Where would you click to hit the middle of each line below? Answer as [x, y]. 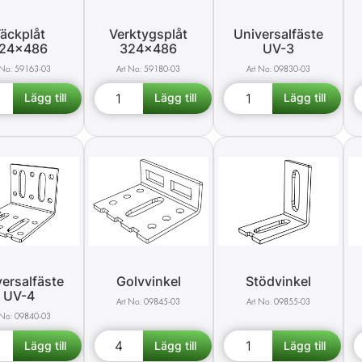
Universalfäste [279, 34]
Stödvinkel [279, 282]
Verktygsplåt [149, 34]
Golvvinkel [148, 282]
